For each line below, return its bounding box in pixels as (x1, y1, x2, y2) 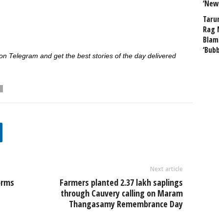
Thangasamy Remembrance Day (68, 198, 183, 210)
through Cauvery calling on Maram (60, 187, 183, 199)
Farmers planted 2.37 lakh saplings (59, 176, 183, 188)
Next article (150, 165, 183, 173)
